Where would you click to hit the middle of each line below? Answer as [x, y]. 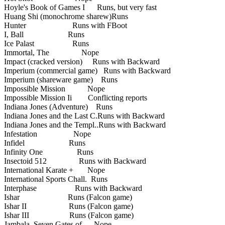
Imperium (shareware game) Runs [61, 79]
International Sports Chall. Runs [56, 179]
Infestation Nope [47, 134]
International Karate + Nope [54, 170]
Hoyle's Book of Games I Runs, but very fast [80, 7]
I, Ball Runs [44, 34]
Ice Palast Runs [46, 43]
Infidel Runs [45, 143]
